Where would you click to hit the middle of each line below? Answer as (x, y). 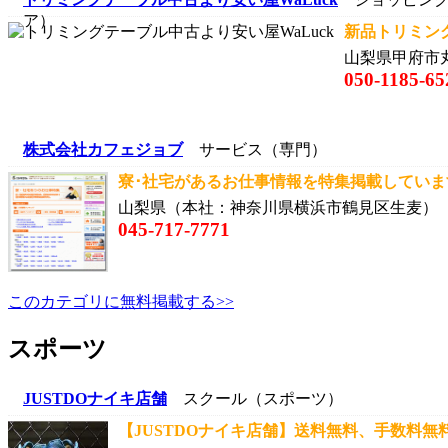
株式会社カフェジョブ (103, 149)
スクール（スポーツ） (255, 398)
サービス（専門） (255, 149)
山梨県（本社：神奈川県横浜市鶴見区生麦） (278, 207)
